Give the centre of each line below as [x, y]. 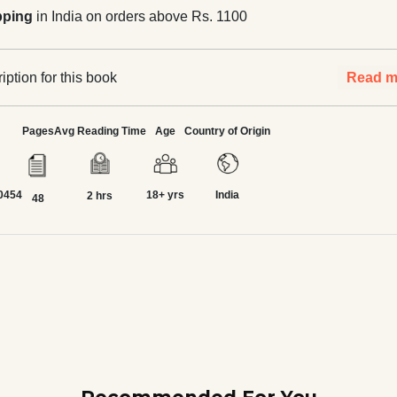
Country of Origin [227, 131]
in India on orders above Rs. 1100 [140, 16]
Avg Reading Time [100, 131]
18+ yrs [165, 195]
